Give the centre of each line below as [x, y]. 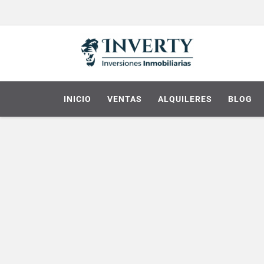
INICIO [77, 99]
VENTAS [125, 99]
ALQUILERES [185, 99]
